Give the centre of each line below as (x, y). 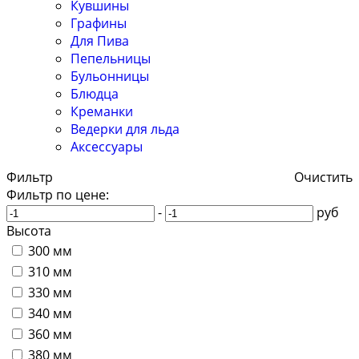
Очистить (323, 177)
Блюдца (95, 94)
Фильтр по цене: (58, 195)
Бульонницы (110, 77)
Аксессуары (107, 147)
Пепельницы (111, 59)
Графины (99, 24)
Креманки (102, 112)
